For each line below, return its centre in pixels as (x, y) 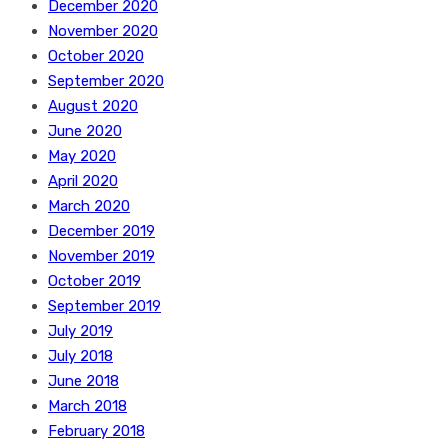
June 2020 (85, 131)
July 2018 (80, 356)
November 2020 (103, 31)
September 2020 (106, 81)
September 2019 (104, 306)
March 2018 (87, 406)
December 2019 (101, 231)
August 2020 (93, 106)
